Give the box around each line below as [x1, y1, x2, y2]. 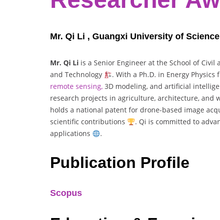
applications [50, 129, 92, 138]
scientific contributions [50, 117, 127, 127]
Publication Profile [50, 153, 190, 171]
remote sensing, [50, 82, 103, 91]
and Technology [50, 70, 104, 80]
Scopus [50, 188, 82, 198]
